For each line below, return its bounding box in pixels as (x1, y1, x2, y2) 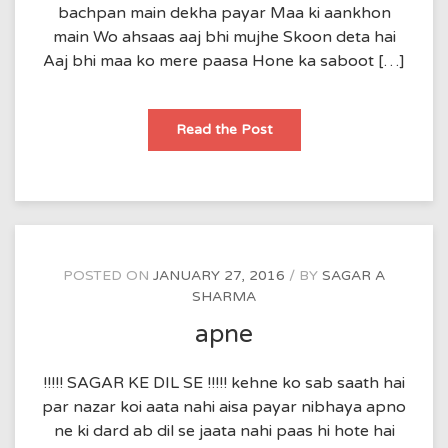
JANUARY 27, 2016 (153, 267, 285, 284)
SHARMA (192, 288, 256, 305)
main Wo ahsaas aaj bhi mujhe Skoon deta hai (52, 27, 396, 47)
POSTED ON (63, 267, 153, 284)
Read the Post (175, 121, 273, 138)
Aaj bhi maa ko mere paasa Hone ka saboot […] (43, 51, 405, 71)
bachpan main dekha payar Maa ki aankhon (57, 3, 391, 23)
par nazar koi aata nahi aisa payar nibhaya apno (42, 396, 406, 417)
